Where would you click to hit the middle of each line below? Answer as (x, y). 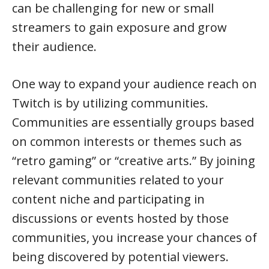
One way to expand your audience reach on (134, 84)
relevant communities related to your (118, 180)
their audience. (54, 47)
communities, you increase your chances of (134, 237)
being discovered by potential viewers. (120, 257)
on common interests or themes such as (127, 141)
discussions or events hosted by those (120, 218)
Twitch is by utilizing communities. (110, 103)
